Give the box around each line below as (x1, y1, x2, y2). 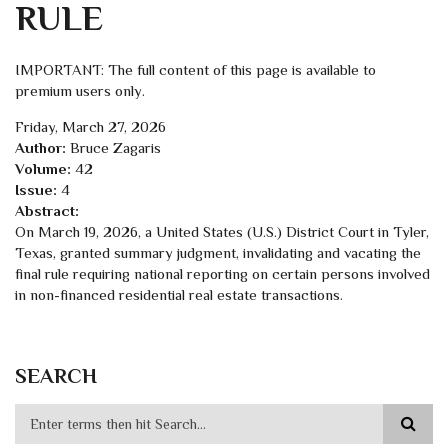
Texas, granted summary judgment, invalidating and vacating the (15, 243, 421, 261)
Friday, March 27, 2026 (15, 117, 166, 135)
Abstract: (15, 201, 83, 219)
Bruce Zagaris (70, 138, 161, 156)
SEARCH (15, 363, 97, 388)
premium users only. (15, 81, 145, 99)
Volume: (15, 159, 75, 177)
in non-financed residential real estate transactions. (15, 285, 343, 303)
